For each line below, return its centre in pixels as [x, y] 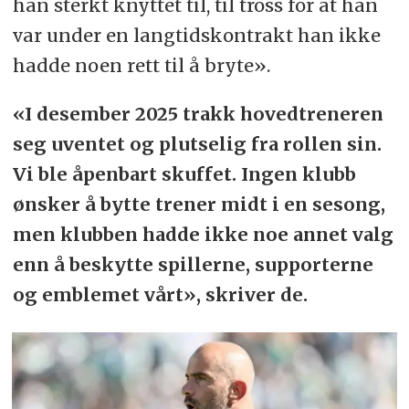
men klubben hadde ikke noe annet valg [203, 234]
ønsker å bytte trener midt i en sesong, [199, 204]
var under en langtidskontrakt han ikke [196, 35]
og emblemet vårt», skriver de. [160, 294]
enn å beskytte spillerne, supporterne [193, 264]
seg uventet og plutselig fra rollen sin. [197, 143]
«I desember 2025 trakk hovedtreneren [198, 113]
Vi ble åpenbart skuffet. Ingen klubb [184, 173]
